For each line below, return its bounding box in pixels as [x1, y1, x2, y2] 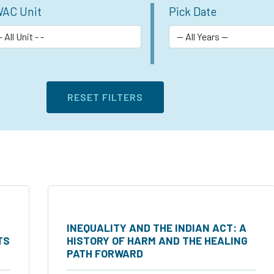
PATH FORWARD [67, 246, 143, 260]
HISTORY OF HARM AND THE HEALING [67, 233, 248, 247]
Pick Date [169, 4, 217, 18]
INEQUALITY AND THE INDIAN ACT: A [67, 220, 246, 234]
